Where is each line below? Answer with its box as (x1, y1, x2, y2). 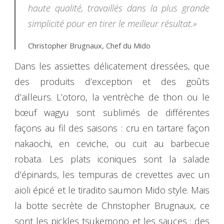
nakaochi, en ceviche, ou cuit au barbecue (14, 137, 209, 150)
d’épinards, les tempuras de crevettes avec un (14, 168, 209, 181)
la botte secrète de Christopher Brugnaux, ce (14, 199, 209, 212)
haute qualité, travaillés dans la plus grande (28, 2, 209, 14)
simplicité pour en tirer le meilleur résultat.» (28, 17, 196, 30)
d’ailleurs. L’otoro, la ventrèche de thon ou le (14, 91, 209, 103)
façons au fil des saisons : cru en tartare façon (14, 122, 209, 134)
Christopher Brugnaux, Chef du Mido (28, 40, 150, 51)
